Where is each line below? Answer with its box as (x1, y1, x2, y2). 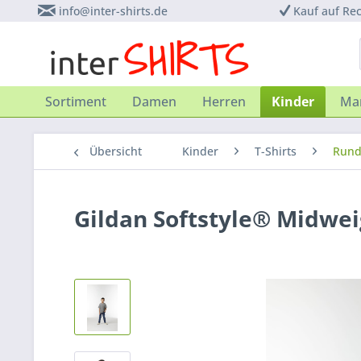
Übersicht (89, 143, 142, 159)
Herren (202, 93, 246, 110)
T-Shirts (255, 143, 297, 159)
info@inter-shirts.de (59, 3, 168, 19)
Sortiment (45, 93, 106, 110)
